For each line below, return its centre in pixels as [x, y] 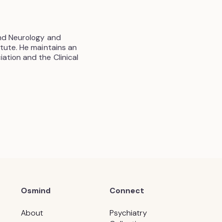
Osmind [36, 191]
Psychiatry [128, 213]
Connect [127, 191]
